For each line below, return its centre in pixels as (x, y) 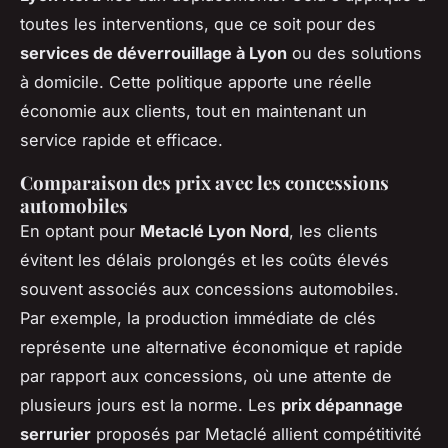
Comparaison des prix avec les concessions (204, 183)
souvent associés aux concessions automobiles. (209, 289)
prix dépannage (342, 405)
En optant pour (80, 231)
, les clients (333, 231)
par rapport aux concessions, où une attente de (206, 376)
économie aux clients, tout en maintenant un (193, 111)
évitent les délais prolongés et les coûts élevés (204, 260)
